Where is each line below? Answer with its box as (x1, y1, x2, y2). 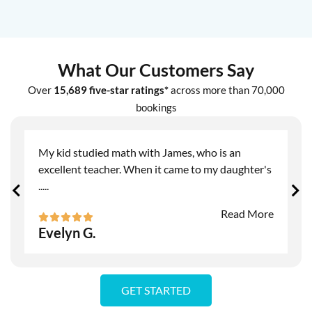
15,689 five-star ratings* (53, 84, 171, 97)
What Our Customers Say (58, 59, 254, 81)
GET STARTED (121, 283, 191, 297)
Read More (221, 207, 274, 221)
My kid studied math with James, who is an (38, 146, 241, 159)
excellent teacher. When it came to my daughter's (38, 162, 272, 176)
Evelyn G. (38, 224, 96, 242)
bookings (135, 101, 177, 114)
